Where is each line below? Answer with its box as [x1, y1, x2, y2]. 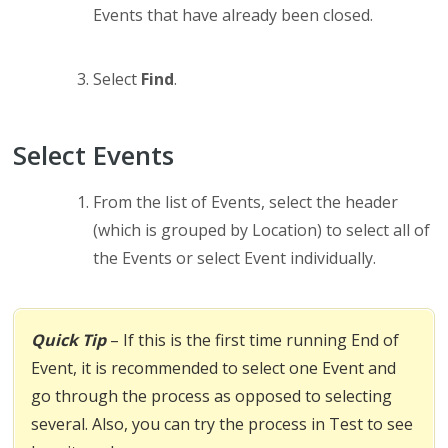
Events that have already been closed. [93, 4, 374, 27]
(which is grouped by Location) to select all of [93, 219, 431, 242]
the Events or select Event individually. [93, 247, 377, 270]
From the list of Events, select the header [93, 191, 399, 214]
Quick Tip [31, 329, 107, 352]
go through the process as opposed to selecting [31, 385, 393, 408]
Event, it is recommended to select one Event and [31, 357, 397, 380]
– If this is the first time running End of [110, 329, 400, 352]
